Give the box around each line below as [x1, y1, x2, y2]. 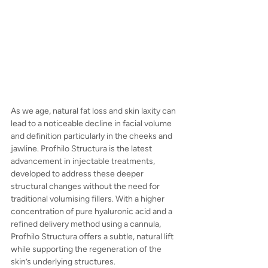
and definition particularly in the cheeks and [11, 131, 174, 142]
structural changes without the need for [11, 181, 162, 192]
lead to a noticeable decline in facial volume [11, 118, 173, 129]
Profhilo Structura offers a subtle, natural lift [11, 232, 175, 242]
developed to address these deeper [11, 169, 145, 179]
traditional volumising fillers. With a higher [11, 194, 166, 205]
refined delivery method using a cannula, [11, 219, 163, 230]
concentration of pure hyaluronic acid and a [11, 206, 174, 217]
